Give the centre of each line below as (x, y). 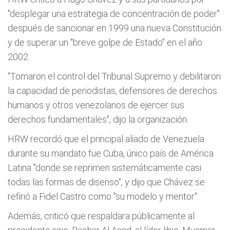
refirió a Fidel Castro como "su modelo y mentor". (103, 196)
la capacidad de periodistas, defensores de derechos (112, 91)
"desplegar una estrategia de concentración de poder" (114, 14)
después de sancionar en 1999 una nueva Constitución (114, 28)
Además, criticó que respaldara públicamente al (101, 216)
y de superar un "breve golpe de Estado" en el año (105, 42)
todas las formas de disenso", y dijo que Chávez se (106, 182)
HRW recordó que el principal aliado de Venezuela (106, 139)
